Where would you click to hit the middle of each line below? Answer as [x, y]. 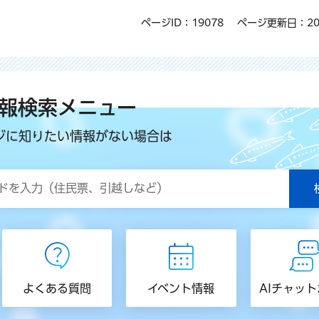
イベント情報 [181, 289]
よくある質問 [57, 289]
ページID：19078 [182, 22]
